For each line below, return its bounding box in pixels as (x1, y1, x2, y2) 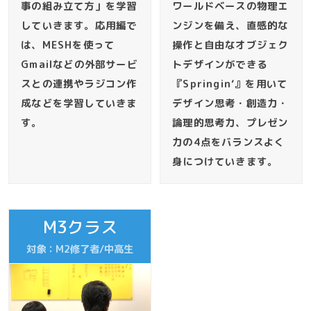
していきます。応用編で (21, 18, 137, 33)
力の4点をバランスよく (172, 135, 285, 149)
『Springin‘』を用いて (172, 76, 288, 91)
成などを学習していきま (21, 96, 137, 110)
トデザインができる (172, 57, 267, 72)
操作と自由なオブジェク (172, 37, 289, 52)
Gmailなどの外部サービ (21, 57, 137, 72)
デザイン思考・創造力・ (172, 96, 289, 110)
